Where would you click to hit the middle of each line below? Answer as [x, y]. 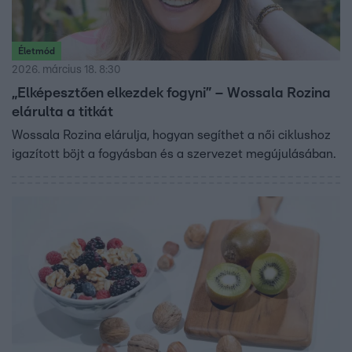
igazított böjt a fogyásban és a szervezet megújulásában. [174, 154]
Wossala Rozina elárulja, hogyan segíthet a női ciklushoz [171, 135]
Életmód [37, 51]
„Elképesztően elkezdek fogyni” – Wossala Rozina [171, 93]
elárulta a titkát [62, 112]
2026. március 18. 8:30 [66, 70]
